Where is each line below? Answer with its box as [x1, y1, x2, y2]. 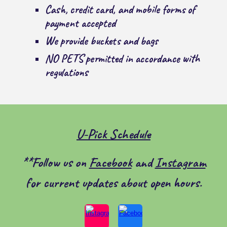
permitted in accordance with [83, 51, 201, 66]
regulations [45, 65, 89, 80]
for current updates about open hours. [25, 174, 202, 191]
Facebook [89, 154, 132, 171]
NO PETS [45, 51, 84, 66]
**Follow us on [21, 154, 89, 171]
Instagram [155, 154, 206, 171]
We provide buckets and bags [45, 33, 159, 49]
